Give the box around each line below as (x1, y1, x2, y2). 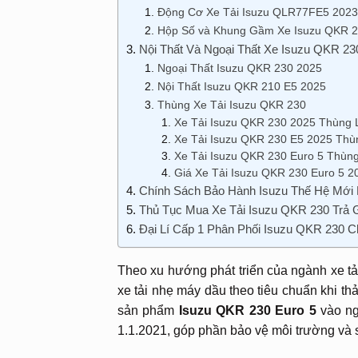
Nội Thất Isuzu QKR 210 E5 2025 (157, 80, 326, 93)
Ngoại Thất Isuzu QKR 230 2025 (157, 62, 322, 75)
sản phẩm (117, 304, 179, 318)
